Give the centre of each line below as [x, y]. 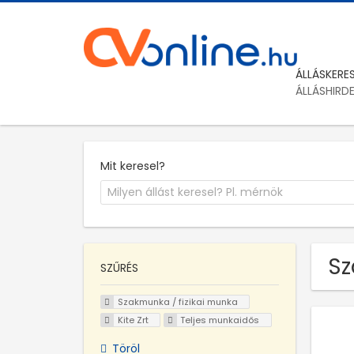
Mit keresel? [133, 166]
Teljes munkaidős [220, 320]
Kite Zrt [133, 320]
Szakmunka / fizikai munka [177, 302]
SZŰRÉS [119, 268]
